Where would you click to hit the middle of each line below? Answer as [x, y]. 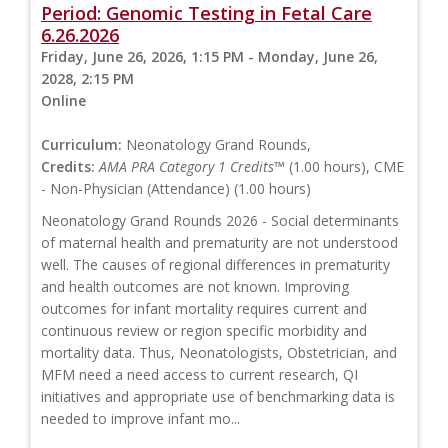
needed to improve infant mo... [140, 419]
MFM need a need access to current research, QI [199, 375]
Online [63, 101]
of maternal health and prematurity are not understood [219, 243]
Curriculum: [81, 145]
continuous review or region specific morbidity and [204, 331]
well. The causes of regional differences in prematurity [215, 265]
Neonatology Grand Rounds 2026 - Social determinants [220, 221]
